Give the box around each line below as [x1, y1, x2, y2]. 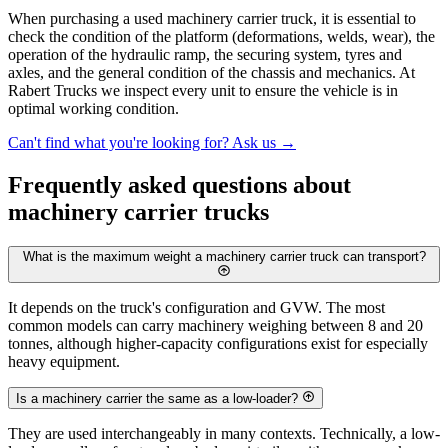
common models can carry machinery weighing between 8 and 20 [8, 317, 423, 335]
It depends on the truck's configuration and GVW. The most [8, 299, 385, 317]
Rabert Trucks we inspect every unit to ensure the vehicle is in [8, 81, 398, 99]
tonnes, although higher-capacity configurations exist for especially [8, 335, 428, 353]
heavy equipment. [8, 353, 120, 371]
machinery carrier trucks [8, 198, 269, 225]
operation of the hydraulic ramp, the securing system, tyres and [8, 45, 402, 63]
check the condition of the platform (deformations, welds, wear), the [8, 27, 435, 45]
